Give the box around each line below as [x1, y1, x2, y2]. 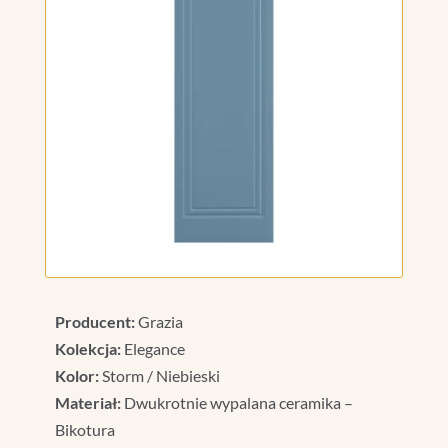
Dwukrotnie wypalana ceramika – [120, 393, 353, 413]
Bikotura [54, 420, 115, 440]
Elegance [120, 339, 185, 359]
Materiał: [54, 393, 121, 413]
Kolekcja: [54, 339, 121, 359]
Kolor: [54, 366, 99, 386]
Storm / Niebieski [98, 366, 220, 386]
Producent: [54, 312, 135, 332]
